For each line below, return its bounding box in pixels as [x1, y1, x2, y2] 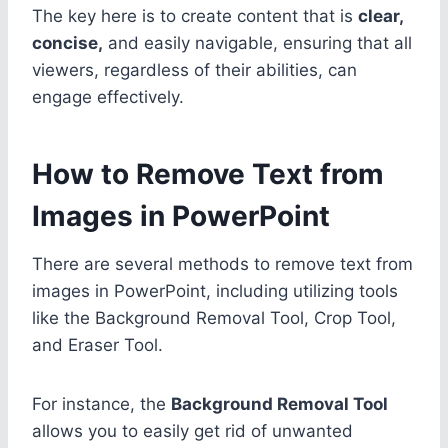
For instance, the [32, 393, 171, 414]
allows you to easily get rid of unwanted [32, 420, 353, 441]
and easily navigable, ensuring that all [103, 32, 412, 53]
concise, [32, 32, 103, 53]
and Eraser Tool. [32, 334, 163, 355]
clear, [358, 5, 403, 26]
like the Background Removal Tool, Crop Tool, [32, 307, 396, 328]
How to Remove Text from [32, 156, 384, 191]
